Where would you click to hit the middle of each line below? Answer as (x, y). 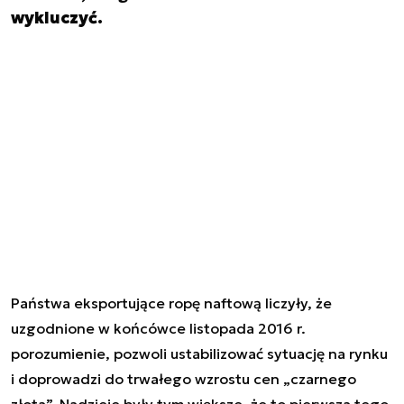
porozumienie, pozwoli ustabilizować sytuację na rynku (199, 353)
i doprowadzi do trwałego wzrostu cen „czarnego (184, 378)
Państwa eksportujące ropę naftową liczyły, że (171, 303)
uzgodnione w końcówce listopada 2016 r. (158, 328)
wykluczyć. (57, 18)
